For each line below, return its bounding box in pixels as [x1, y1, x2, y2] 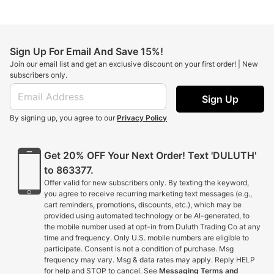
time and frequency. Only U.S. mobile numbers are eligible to [44, 233, 249, 243]
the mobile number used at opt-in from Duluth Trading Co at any [44, 222, 261, 232]
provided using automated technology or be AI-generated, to [44, 211, 250, 221]
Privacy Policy [117, 113, 167, 123]
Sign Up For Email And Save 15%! [10, 45, 163, 58]
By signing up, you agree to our [10, 113, 115, 123]
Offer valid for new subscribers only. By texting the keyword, [44, 178, 249, 188]
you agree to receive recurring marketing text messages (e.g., [44, 189, 252, 199]
